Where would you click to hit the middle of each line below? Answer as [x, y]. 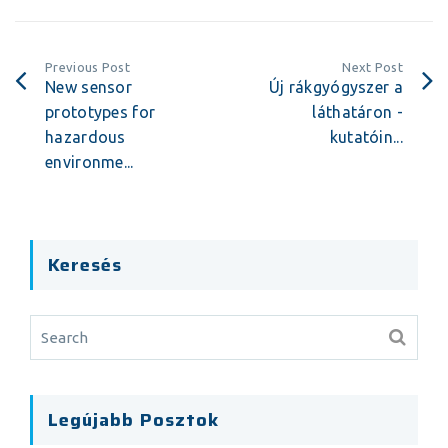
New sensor [89, 87]
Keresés [85, 265]
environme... [89, 162]
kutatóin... [366, 137]
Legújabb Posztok [133, 420]
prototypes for [100, 112]
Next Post [372, 67]
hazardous [85, 137]
